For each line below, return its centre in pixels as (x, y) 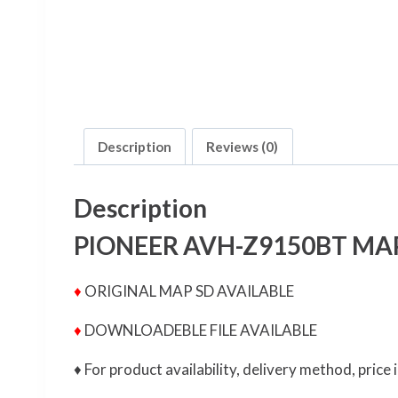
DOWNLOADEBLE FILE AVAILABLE (199, 330)
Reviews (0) (243, 147)
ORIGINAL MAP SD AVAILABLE (188, 291)
